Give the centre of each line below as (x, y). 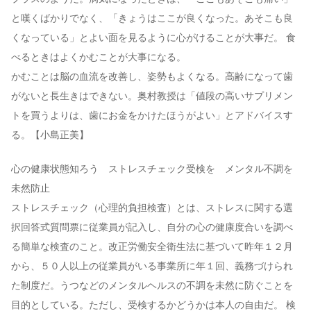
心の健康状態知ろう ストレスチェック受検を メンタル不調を (152, 169)
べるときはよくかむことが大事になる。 (99, 58)
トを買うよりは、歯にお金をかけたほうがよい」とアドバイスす (152, 116)
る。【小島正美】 (50, 135)
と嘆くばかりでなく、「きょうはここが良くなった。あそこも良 (152, 19)
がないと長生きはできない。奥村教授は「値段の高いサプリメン (152, 96)
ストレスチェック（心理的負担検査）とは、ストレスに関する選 (152, 208)
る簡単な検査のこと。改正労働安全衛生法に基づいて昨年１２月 (152, 247)
